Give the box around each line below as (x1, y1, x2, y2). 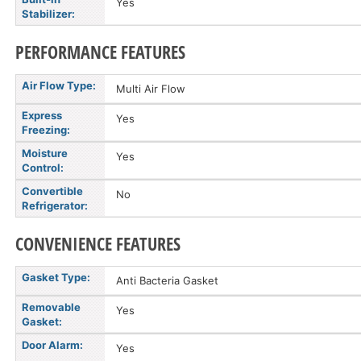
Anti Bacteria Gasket (116, 274, 218, 287)
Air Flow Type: (22, 79, 96, 92)
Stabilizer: (22, 7, 75, 20)
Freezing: (22, 123, 70, 136)
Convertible (22, 185, 83, 197)
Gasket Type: (22, 271, 90, 284)
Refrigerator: (22, 199, 88, 212)
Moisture (22, 147, 68, 160)
